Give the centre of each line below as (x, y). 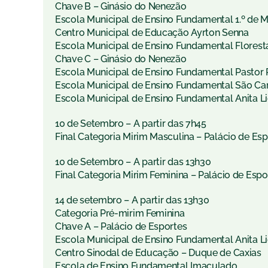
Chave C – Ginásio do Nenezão (121, 59)
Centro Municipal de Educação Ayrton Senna (152, 33)
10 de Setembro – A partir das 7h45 (131, 124)
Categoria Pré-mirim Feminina (120, 214)
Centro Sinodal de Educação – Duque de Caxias (158, 253)
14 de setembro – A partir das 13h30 (132, 200)
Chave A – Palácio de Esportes (121, 227)
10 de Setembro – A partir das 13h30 (133, 162)
